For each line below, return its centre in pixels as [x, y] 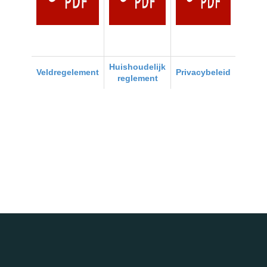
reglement [137, 78]
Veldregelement [68, 72]
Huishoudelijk [137, 67]
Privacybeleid [203, 72]
